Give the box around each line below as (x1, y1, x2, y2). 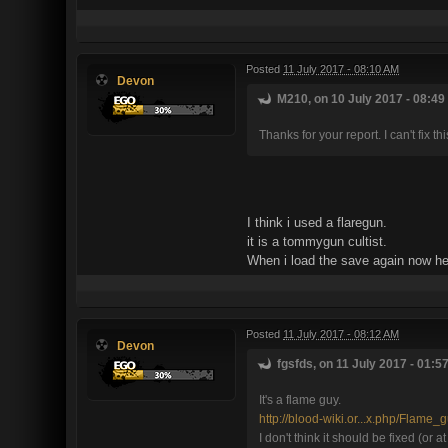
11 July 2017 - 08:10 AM (283, 62, 399, 75)
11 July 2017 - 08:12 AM (283, 327, 399, 340)
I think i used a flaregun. (247, 214, 387, 230)
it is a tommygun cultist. (247, 233, 387, 249)
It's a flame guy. (259, 392, 341, 406)
